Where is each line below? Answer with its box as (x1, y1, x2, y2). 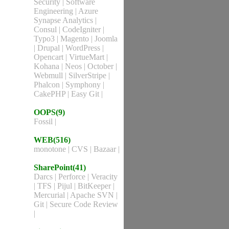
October (87, 62, 116, 71)
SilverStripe (68, 71, 108, 80)
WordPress (65, 43, 102, 52)
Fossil (34, 117, 55, 126)
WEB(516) (34, 135, 71, 144)
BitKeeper (78, 181, 113, 190)
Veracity (91, 172, 118, 181)
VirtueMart (69, 53, 106, 61)
